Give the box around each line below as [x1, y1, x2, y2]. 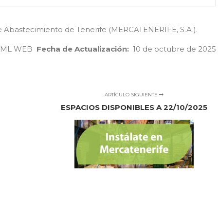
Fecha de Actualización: [36, 44, 129, 54]
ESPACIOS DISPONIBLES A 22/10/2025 [61, 103, 208, 112]
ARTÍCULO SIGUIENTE [105, 91, 160, 98]
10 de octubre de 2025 [129, 44, 216, 54]
